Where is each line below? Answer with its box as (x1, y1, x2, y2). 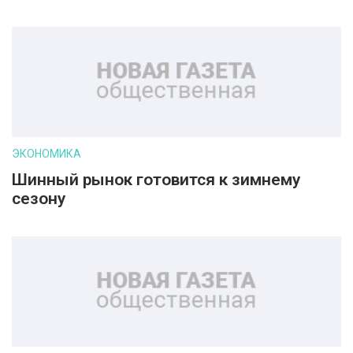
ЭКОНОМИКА (12, 147, 81, 160)
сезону (12, 189, 65, 208)
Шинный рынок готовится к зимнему (12, 170, 300, 189)
